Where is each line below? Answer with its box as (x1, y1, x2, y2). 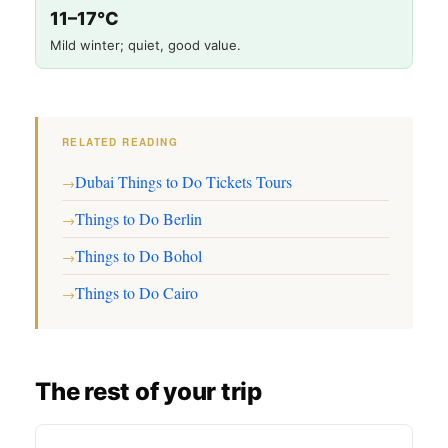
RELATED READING (62, 135, 178, 149)
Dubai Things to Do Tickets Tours (75, 171, 292, 192)
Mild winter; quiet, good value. (50, 37, 241, 53)
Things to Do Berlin (75, 208, 202, 229)
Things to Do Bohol (75, 245, 202, 266)
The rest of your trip (35, 377, 262, 406)
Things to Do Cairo (75, 282, 198, 303)
